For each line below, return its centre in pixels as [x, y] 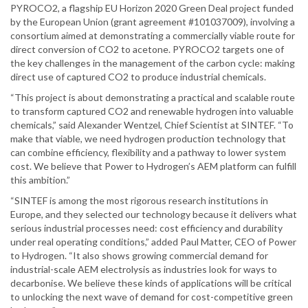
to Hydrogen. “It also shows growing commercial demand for [139, 256]
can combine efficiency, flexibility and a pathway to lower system [148, 153]
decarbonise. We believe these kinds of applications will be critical [151, 283]
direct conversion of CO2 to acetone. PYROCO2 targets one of [147, 49]
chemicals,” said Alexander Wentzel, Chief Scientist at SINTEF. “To [152, 125]
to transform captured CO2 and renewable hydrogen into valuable [152, 111]
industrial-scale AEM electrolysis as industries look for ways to [144, 269]
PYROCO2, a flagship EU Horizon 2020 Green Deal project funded [152, 8]
